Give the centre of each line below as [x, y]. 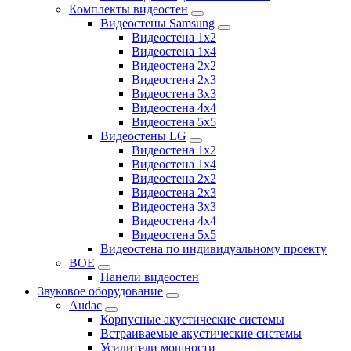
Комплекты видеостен [128, 9]
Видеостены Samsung [157, 24]
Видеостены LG [143, 136]
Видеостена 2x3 [174, 193]
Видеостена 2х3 [174, 80]
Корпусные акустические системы [192, 320]
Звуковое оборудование [100, 291]
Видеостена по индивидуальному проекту [213, 249]
